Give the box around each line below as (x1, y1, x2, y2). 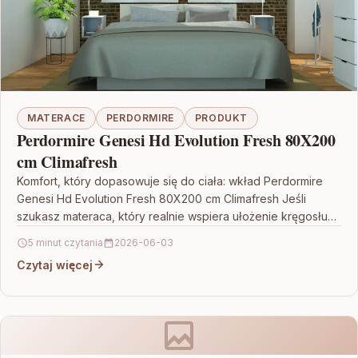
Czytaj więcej (17, 257, 93, 272)
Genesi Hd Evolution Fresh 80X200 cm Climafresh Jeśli (17, 191, 306, 205)
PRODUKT (194, 111, 249, 124)
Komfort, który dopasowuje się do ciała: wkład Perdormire (17, 173, 323, 188)
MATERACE (27, 111, 86, 124)
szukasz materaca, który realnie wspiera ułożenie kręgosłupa (17, 209, 341, 223)
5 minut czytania (28, 236, 103, 249)
